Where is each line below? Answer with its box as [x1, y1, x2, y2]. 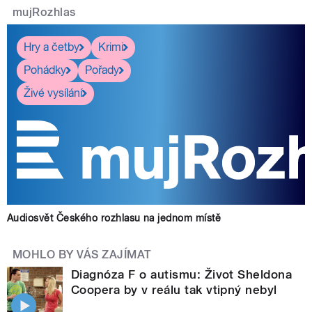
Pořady [85, 63, 119, 77]
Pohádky [24, 63, 66, 77]
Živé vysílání [24, 86, 82, 100]
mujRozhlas [13, 5, 76, 19]
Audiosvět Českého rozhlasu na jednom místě [7, 212, 221, 224]
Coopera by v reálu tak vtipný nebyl [71, 282, 277, 297]
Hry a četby [24, 40, 79, 54]
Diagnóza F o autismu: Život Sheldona [71, 267, 292, 281]
